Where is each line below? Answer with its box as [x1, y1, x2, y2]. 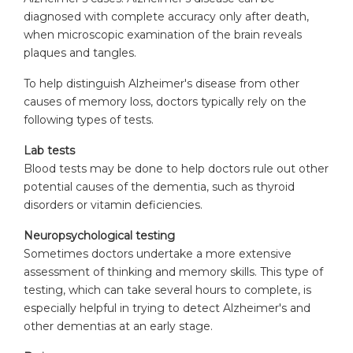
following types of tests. [24, 112, 154, 127]
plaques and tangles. [24, 45, 136, 60]
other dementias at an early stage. [24, 318, 213, 333]
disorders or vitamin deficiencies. [24, 197, 203, 212]
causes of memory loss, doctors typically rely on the [24, 94, 307, 109]
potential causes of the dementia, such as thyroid [24, 179, 295, 194]
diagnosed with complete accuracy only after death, [24, 9, 309, 24]
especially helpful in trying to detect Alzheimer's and [24, 300, 310, 315]
